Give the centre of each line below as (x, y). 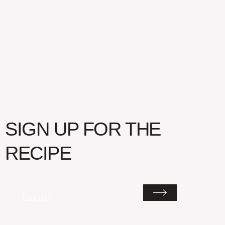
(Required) (56, 196)
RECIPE (38, 153)
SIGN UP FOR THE (83, 129)
